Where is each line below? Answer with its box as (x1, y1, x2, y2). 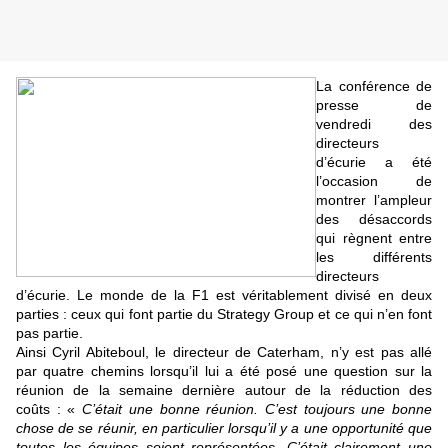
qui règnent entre (316, 230, 432, 247)
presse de (316, 97, 432, 114)
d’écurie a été (316, 154, 432, 171)
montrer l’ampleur (316, 192, 432, 209)
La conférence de (316, 78, 432, 95)
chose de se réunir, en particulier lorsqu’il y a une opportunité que (16, 420, 432, 437)
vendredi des (316, 116, 432, 133)
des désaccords (316, 211, 432, 228)
